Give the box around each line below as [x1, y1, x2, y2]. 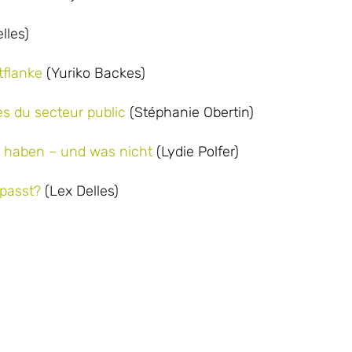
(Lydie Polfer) [152, 143, 239, 160]
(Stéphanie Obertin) [126, 104, 254, 121]
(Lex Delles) [41, 182, 119, 200]
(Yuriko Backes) [42, 64, 145, 82]
